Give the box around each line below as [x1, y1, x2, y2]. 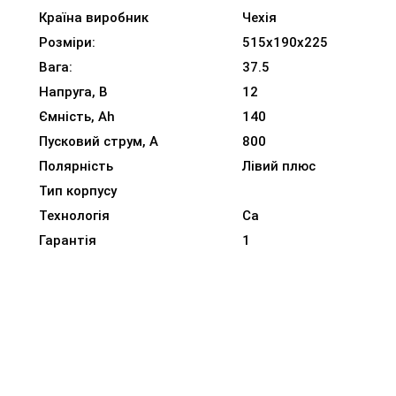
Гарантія [39, 232, 96, 249]
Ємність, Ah [39, 109, 115, 126]
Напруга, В [39, 84, 108, 101]
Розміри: [39, 34, 95, 51]
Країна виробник [39, 10, 148, 27]
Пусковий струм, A [39, 133, 158, 150]
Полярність [39, 158, 113, 175]
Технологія [39, 208, 110, 225]
